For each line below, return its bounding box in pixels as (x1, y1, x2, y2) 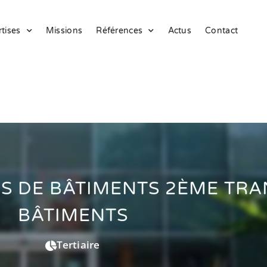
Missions (45, 26, 83, 36)
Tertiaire (56, 238, 100, 252)
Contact (205, 26, 238, 36)
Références (96, 26, 143, 36)
